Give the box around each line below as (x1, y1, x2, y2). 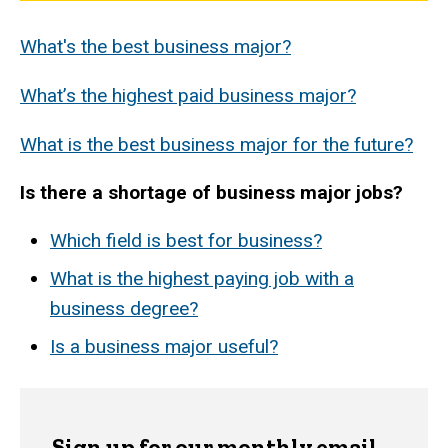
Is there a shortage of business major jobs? (20, 181, 403, 205)
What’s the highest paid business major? (20, 83, 356, 107)
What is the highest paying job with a (50, 267, 354, 291)
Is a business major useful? (50, 335, 278, 359)
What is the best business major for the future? (20, 132, 413, 156)
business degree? (50, 297, 198, 321)
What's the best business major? (20, 35, 291, 58)
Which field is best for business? (50, 229, 322, 253)
